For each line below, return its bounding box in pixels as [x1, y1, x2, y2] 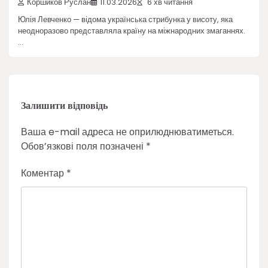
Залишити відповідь [21, 98, 108, 113]
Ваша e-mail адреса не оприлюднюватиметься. [21, 124, 234, 139]
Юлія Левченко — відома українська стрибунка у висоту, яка [18, 13, 233, 25]
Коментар [21, 166, 66, 180]
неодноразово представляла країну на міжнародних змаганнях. [18, 25, 245, 36]
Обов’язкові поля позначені [21, 139, 146, 153]
